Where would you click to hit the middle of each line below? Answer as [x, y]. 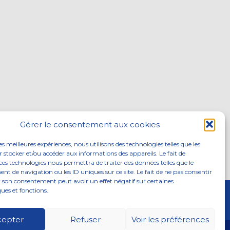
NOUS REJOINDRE [66, 200]
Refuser [86, 219]
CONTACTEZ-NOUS [151, 200]
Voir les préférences [170, 219]
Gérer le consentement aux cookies [90, 124]
